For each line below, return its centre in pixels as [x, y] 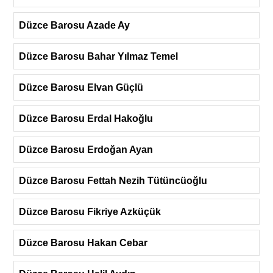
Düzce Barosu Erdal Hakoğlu [86, 118]
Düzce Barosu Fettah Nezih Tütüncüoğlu [113, 180]
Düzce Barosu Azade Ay [74, 25]
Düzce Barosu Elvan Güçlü [81, 87]
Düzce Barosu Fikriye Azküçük [90, 211]
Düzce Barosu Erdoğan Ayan [86, 149]
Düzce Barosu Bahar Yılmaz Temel [98, 56]
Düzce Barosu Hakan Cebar [83, 243]
